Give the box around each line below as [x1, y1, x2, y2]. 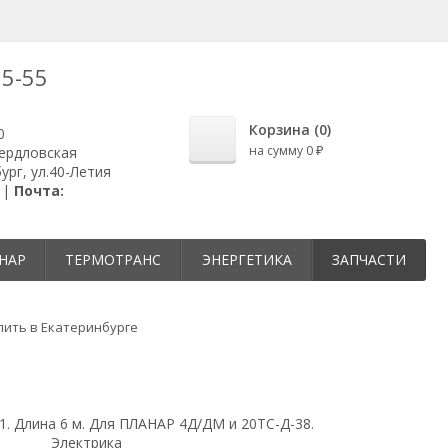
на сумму [249, 142, 306, 159]
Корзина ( [249, 120, 319, 139]
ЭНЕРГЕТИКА [201, 250, 292, 269]
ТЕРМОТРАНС [65, 250, 161, 269]
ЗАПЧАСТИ [332, 250, 406, 269]
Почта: [14, 181, 64, 200]
